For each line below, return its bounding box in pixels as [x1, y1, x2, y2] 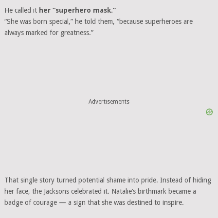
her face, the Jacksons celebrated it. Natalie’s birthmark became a [4, 187, 196, 196]
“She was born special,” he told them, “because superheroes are [4, 18, 193, 26]
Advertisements [88, 98, 129, 105]
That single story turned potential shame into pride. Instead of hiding [4, 176, 211, 184]
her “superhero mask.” [38, 6, 116, 15]
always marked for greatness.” [4, 29, 93, 37]
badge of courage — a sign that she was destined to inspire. [4, 199, 184, 207]
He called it [4, 6, 39, 15]
